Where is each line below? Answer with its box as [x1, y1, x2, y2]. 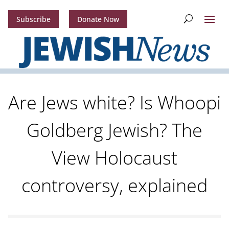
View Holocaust [52, 145, 177, 171]
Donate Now [77, 14, 119, 25]
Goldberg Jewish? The [27, 118, 202, 143]
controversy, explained [21, 173, 208, 198]
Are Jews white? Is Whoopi [8, 90, 221, 116]
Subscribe [16, 14, 51, 25]
